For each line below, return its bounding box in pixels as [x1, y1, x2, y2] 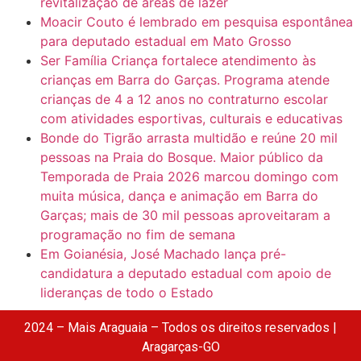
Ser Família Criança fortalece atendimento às [40, 52, 316, 69]
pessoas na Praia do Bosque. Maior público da [40, 149, 323, 166]
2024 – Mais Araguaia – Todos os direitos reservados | [24, 320, 337, 336]
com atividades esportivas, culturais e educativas [40, 110, 342, 127]
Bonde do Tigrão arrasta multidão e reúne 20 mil [40, 130, 338, 147]
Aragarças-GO [141, 339, 220, 355]
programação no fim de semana [40, 226, 235, 243]
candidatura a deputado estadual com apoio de [40, 265, 331, 282]
